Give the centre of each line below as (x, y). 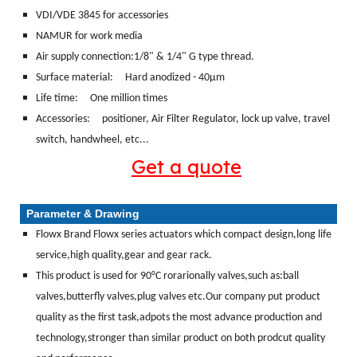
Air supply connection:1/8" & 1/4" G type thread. (145, 57)
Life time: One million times (102, 98)
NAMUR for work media (89, 36)
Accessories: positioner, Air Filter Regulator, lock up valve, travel (183, 119)
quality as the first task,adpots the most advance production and (179, 317)
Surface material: (75, 77)
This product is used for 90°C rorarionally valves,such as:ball (167, 276)
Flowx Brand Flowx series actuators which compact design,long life (184, 234)
